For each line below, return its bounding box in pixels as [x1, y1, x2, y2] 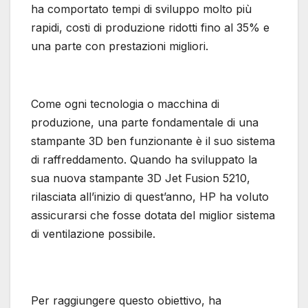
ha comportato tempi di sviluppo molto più [31, 2, 252, 16]
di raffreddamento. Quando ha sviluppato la [31, 153, 257, 167]
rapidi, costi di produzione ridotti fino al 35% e [31, 21, 269, 35]
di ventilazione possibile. [31, 227, 155, 241]
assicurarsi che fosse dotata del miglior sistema [31, 208, 275, 223]
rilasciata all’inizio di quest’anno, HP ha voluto [31, 190, 269, 204]
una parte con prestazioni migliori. [31, 39, 208, 54]
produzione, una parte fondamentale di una [31, 115, 258, 130]
